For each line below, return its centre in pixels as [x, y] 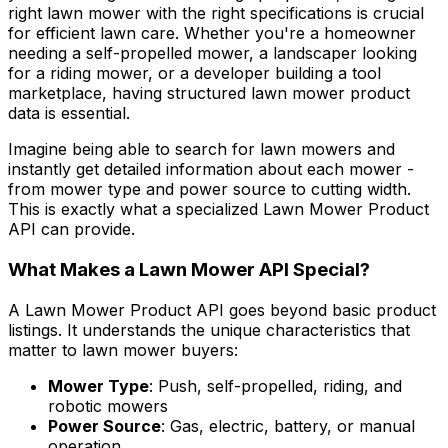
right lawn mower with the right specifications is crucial [216, 13]
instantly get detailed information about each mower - [211, 169]
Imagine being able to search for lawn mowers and [201, 149]
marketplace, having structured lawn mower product [209, 93]
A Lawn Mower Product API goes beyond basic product [222, 309]
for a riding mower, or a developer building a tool [194, 73]
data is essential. [69, 113]
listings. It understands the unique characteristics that [209, 329]
